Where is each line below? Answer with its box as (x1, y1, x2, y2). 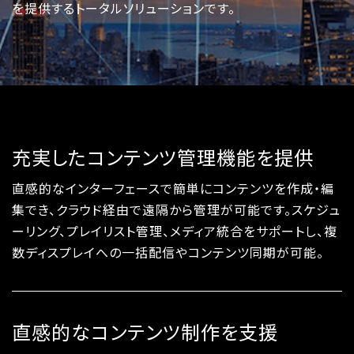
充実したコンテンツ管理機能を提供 (12, 144, 314, 171)
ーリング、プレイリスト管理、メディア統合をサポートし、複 (12, 222, 337, 240)
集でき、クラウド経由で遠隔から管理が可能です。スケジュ (12, 201, 341, 219)
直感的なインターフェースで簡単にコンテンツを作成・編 (12, 179, 334, 198)
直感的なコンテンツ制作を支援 (12, 318, 278, 345)
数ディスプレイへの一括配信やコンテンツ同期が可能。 (12, 243, 324, 262)
